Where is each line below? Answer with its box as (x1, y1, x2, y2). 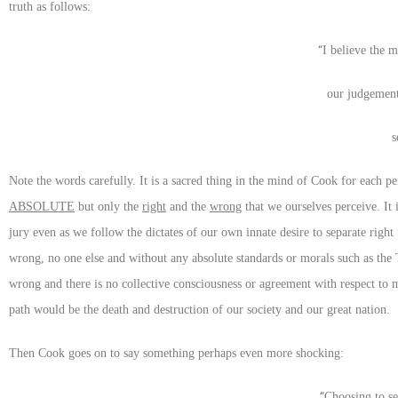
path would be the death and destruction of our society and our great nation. (9, 302, 390, 316)
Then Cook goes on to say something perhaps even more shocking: (9, 346, 344, 360)
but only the (75, 199, 142, 213)
